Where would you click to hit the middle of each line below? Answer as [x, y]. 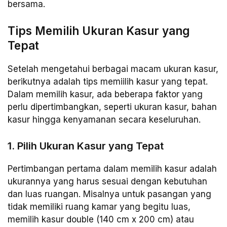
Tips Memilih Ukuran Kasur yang [99, 31]
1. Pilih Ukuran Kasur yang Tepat [86, 146]
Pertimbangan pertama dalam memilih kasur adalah [112, 168]
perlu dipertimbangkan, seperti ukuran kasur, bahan [112, 107]
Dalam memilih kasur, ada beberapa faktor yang [105, 94]
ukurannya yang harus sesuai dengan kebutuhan [107, 181]
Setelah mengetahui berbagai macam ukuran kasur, [113, 69]
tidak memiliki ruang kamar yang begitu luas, [99, 206]
